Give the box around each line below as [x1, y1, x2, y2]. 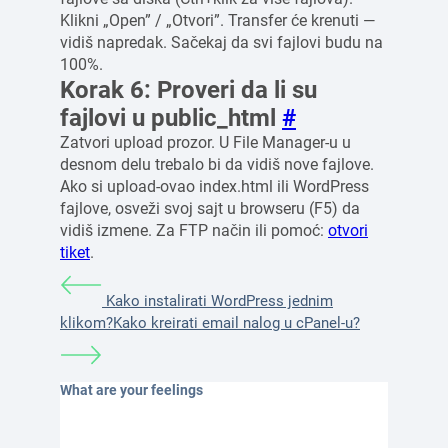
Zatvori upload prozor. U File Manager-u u [60, 133, 351, 153]
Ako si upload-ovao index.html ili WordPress [60, 177, 369, 197]
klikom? [60, 314, 113, 333]
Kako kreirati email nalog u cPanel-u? [113, 314, 360, 333]
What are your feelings [60, 382, 203, 399]
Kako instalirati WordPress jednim [102, 292, 333, 311]
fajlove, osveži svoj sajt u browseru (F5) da [60, 199, 360, 219]
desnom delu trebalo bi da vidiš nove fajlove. [60, 155, 374, 175]
